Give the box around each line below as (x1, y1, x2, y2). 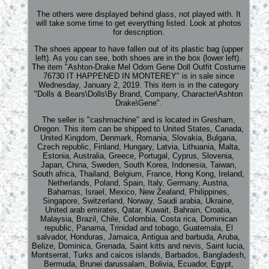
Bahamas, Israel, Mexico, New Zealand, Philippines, (47, 187, 230, 196)
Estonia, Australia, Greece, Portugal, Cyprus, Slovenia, (43, 151, 235, 160)
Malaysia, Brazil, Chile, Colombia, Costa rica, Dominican (40, 214, 237, 223)
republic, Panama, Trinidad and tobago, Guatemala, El (44, 223, 233, 232)
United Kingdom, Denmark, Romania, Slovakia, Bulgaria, (40, 133, 237, 142)
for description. (112, 27, 165, 37)
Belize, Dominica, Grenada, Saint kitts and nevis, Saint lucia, (32, 241, 246, 250)
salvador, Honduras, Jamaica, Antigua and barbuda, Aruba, (37, 232, 241, 241)
